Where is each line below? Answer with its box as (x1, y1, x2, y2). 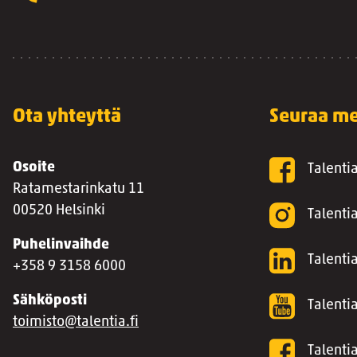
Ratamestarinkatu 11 (13, 182, 144, 197)
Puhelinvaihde (13, 237, 109, 253)
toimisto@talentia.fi (13, 315, 139, 330)
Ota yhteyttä (13, 108, 121, 127)
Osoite (13, 160, 55, 175)
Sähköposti (13, 293, 87, 308)
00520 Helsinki (13, 203, 105, 218)
